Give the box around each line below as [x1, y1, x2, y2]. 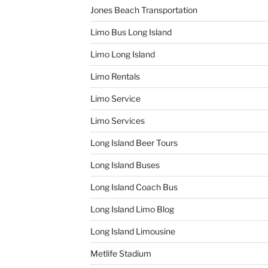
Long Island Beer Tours [90, 137, 178, 148]
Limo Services [90, 115, 145, 126]
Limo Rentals [90, 71, 140, 81]
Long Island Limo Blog [90, 203, 174, 214]
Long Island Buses [90, 159, 160, 170]
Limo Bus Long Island [90, 26, 172, 37]
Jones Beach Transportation [90, 4, 197, 15]
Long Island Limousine [90, 226, 175, 236]
